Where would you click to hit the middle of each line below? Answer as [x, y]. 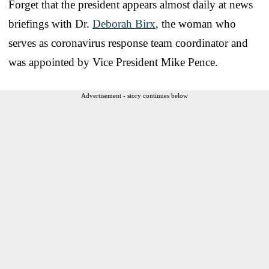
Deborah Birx [124, 23]
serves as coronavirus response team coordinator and [128, 43]
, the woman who [196, 23]
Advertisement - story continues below [134, 95]
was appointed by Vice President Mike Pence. [113, 62]
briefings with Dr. [50, 23]
